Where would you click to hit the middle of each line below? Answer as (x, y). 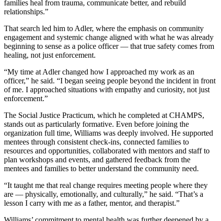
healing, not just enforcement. (50, 55)
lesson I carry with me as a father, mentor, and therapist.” (92, 203)
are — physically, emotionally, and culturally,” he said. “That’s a (104, 194)
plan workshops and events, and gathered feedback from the (97, 159)
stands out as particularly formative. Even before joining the (96, 124)
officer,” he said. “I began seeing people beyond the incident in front (110, 80)
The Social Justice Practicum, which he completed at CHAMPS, (104, 115)
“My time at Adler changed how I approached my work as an (99, 72)
